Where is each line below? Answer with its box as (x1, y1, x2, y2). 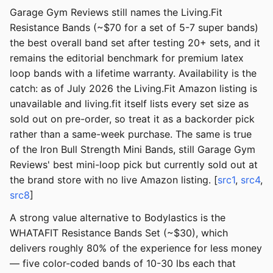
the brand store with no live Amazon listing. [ (10, 174, 218, 186)
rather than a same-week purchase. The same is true (10, 128, 252, 141)
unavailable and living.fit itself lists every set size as (10, 97, 249, 110)
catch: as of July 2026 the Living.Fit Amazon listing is (10, 82, 257, 95)
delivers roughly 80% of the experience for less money (10, 242, 262, 255)
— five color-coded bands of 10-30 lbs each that (10, 257, 236, 270)
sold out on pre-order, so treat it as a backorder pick (10, 113, 255, 126)
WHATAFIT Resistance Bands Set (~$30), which (10, 227, 228, 239)
